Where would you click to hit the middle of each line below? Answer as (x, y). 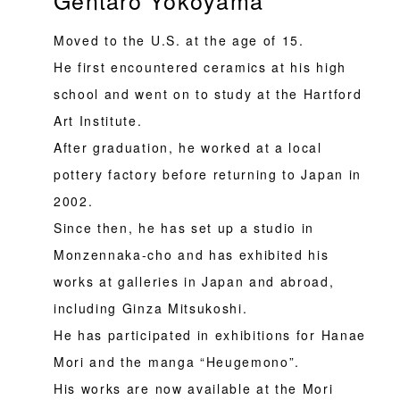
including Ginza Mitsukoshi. (151, 308)
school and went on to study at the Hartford (208, 93)
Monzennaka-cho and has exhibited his (192, 254)
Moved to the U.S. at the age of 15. (179, 40)
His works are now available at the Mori (194, 388)
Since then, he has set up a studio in (184, 227)
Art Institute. (98, 120)
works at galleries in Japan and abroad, (194, 281)
